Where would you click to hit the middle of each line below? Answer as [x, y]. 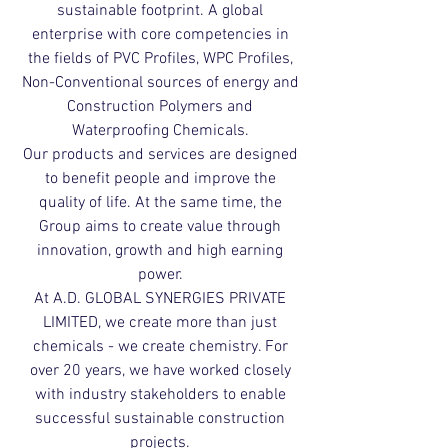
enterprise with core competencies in [160, 35]
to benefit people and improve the [160, 179]
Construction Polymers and [160, 107]
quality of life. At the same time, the [160, 203]
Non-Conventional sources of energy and [160, 83]
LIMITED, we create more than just [160, 323]
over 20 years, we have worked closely [160, 371]
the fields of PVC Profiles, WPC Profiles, [160, 59]
